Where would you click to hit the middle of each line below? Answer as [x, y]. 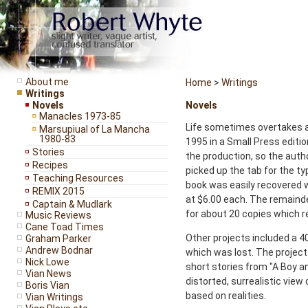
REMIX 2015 [58, 191]
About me [47, 82]
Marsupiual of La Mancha [95, 129]
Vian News [48, 274]
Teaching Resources [78, 178]
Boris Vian [47, 285]
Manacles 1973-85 [80, 116]
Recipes [50, 165]
